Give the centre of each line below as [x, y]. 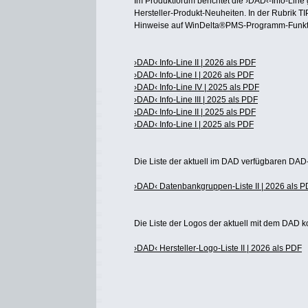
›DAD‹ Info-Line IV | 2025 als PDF [197, 87]
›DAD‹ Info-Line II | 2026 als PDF [195, 63]
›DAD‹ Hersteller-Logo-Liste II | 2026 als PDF [218, 248]
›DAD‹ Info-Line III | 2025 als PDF [196, 100]
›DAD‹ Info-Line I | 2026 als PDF [194, 75]
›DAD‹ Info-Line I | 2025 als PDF [194, 124]
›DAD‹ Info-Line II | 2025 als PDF [195, 112]
